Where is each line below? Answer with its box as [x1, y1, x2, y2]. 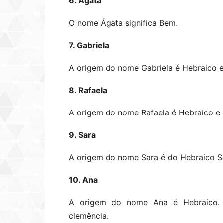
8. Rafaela [69, 85, 107, 95]
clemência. [69, 211, 109, 221]
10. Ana [69, 175, 98, 185]
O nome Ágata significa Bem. [69, 18, 178, 28]
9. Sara [69, 130, 96, 140]
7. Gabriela [69, 40, 109, 50]
